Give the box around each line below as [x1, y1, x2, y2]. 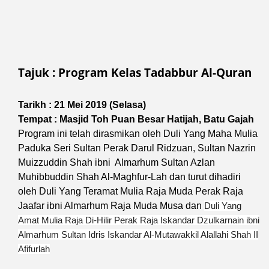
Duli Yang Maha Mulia [161, 128, 258, 139]
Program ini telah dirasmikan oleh [18, 128, 161, 139]
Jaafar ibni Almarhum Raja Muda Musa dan [18, 200, 204, 211]
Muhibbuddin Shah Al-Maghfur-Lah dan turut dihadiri [18, 171, 241, 182]
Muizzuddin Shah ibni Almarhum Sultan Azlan [18, 157, 215, 168]
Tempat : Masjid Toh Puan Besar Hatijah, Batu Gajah [18, 113, 254, 124]
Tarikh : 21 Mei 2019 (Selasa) [18, 99, 146, 110]
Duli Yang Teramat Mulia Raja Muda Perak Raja [39, 186, 243, 196]
